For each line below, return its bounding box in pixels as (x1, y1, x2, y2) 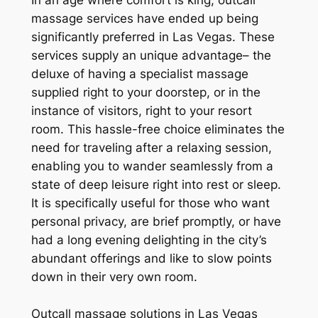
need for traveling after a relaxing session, (31, 141, 272, 155)
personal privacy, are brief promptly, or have (31, 214, 281, 229)
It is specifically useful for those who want (31, 196, 270, 211)
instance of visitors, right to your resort (31, 104, 252, 119)
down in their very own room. (31, 270, 197, 285)
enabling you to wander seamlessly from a (31, 159, 273, 174)
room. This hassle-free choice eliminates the (31, 122, 285, 137)
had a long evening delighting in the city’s (31, 233, 267, 248)
